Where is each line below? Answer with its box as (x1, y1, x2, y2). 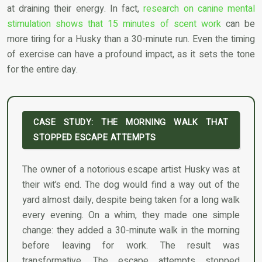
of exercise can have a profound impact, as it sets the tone (7, 47, 255, 62)
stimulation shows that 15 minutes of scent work (7, 17, 221, 32)
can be (220, 17, 256, 32)
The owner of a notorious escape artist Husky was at (22, 162, 240, 177)
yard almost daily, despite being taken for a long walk (22, 192, 240, 207)
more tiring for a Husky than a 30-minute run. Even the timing (7, 32, 255, 47)
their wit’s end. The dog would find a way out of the (22, 177, 240, 192)
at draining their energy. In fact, (7, 2, 144, 16)
